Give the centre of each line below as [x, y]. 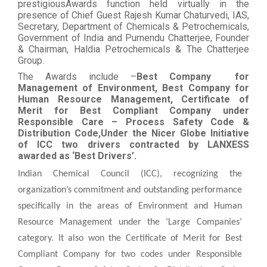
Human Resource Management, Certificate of [133, 99]
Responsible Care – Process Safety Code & [133, 122]
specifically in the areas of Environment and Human [130, 206]
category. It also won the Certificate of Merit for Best [130, 238]
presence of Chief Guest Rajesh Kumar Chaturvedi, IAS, [133, 15]
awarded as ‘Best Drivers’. [77, 156]
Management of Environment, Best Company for [133, 88]
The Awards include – [77, 76]
